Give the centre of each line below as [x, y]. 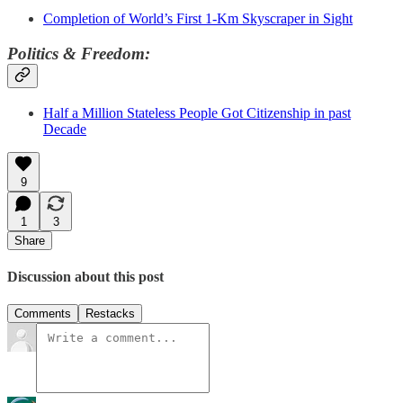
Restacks [110, 314]
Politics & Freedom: [79, 53]
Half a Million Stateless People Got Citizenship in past [197, 112]
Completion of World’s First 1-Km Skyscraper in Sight [198, 19]
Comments [43, 314]
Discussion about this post [85, 276]
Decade [65, 129]
